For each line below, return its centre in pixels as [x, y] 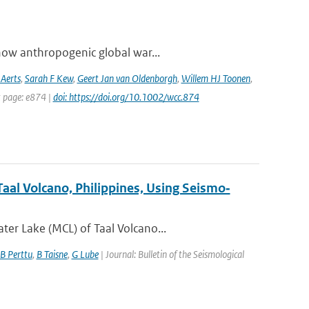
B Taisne [52, 254]
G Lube [85, 254]
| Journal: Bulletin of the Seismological [171, 254]
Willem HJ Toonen [216, 78]
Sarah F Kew [49, 78]
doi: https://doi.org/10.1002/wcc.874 [126, 97]
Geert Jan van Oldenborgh [127, 78]
